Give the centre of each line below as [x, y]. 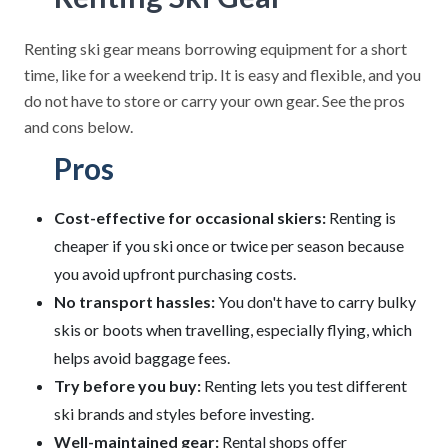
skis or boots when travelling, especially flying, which [233, 329]
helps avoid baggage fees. [142, 357]
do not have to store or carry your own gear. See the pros [214, 100]
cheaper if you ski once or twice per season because [229, 245]
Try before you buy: [127, 385]
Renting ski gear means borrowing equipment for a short [215, 48]
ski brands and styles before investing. [184, 413]
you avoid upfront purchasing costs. [175, 273]
